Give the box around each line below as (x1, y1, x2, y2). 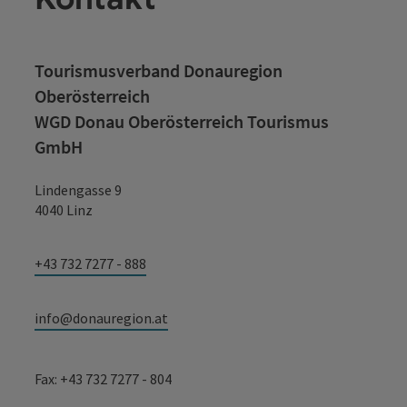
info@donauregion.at (35, 308, 168, 327)
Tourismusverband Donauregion (35, 58, 283, 82)
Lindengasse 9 (35, 180, 122, 199)
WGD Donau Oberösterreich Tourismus (35, 109, 329, 133)
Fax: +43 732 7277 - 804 (35, 369, 172, 388)
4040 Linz (35, 200, 93, 219)
